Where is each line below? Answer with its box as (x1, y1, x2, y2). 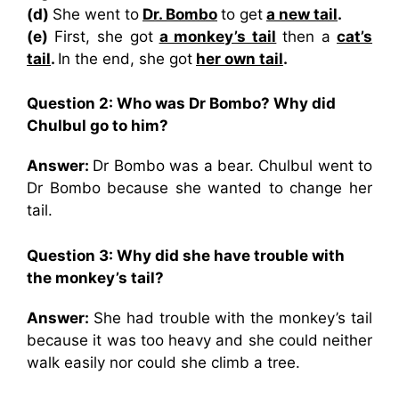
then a (282, 27, 331, 45)
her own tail (196, 49, 283, 68)
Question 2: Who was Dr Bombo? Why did (27, 94, 336, 112)
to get (221, 4, 263, 23)
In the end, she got (58, 49, 192, 68)
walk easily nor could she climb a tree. (27, 353, 300, 371)
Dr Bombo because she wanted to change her (27, 179, 372, 197)
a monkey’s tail (159, 27, 277, 45)
